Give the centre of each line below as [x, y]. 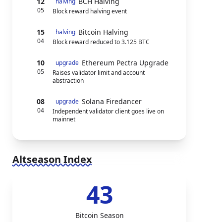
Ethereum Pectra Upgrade [125, 63]
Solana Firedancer [111, 101]
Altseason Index [52, 159]
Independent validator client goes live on [108, 111]
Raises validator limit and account [98, 73]
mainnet [64, 119]
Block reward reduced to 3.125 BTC [101, 42]
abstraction [68, 81]
